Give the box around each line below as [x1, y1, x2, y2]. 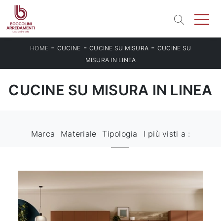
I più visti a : [143, 129, 190, 139]
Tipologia [102, 129, 138, 139]
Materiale [61, 129, 97, 139]
